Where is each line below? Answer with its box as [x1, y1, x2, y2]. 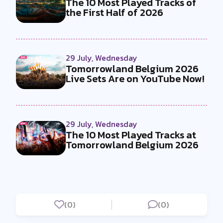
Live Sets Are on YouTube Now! [66, 71, 205, 86]
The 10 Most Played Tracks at [66, 127, 196, 142]
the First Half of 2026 [66, 4, 163, 20]
